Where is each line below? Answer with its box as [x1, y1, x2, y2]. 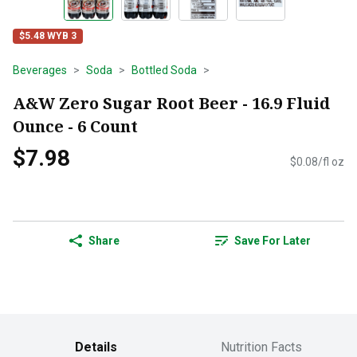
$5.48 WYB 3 [19, 30, 76, 41]
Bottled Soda [131, 64, 197, 76]
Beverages [13, 64, 67, 76]
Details [74, 339, 117, 355]
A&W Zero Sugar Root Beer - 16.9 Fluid [13, 92, 330, 114]
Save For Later [234, 234, 311, 248]
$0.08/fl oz [290, 155, 344, 169]
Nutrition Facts [221, 339, 302, 355]
